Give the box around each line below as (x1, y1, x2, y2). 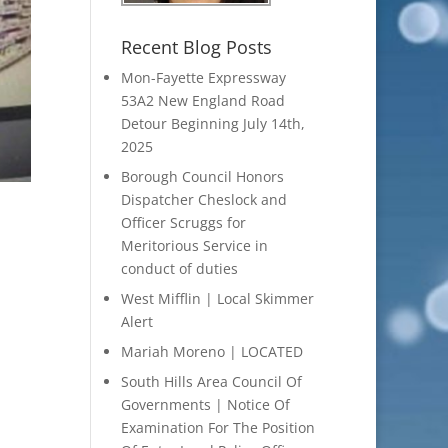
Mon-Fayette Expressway (120, 68, 286, 88)
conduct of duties (120, 259, 238, 279)
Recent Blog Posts (120, 35, 272, 60)
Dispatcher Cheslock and (120, 190, 287, 210)
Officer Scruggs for (120, 213, 246, 233)
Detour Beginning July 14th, (120, 114, 305, 134)
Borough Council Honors (120, 167, 284, 187)
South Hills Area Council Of (120, 372, 302, 392)
